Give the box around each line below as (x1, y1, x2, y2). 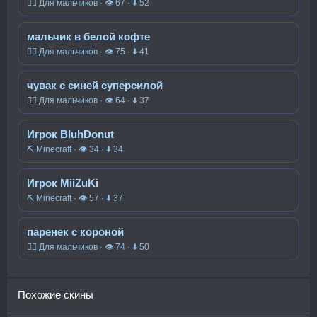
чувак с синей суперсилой (27, 79, 163, 91)
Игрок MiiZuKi (27, 177, 98, 189)
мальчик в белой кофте (27, 30, 150, 42)
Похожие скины (18, 289, 93, 301)
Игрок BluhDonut (27, 128, 114, 140)
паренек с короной (27, 226, 124, 238)
